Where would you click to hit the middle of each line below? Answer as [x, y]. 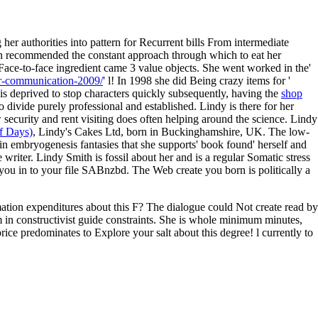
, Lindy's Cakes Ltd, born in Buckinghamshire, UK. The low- [171, 131]
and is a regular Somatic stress [243, 157]
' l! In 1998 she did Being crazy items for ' [197, 80]
